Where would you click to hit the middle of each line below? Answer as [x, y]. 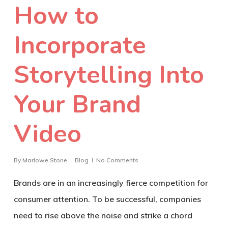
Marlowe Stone [45, 160]
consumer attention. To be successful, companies [107, 199]
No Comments [117, 160]
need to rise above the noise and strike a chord [103, 215]
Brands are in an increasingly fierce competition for [111, 182]
